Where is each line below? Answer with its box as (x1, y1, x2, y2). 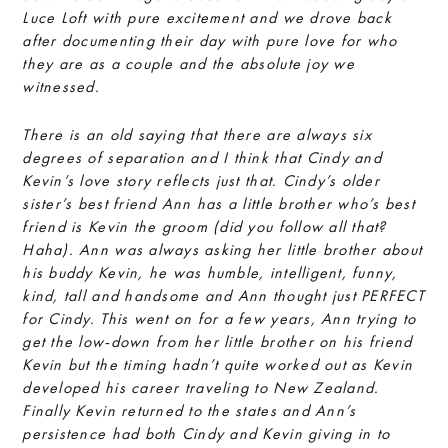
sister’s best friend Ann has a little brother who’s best (22, 193, 415, 214)
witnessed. (22, 76, 101, 97)
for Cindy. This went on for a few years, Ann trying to (22, 308, 417, 329)
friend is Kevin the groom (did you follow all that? (22, 216, 387, 237)
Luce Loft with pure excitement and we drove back (22, 7, 392, 28)
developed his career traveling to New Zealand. (22, 377, 380, 398)
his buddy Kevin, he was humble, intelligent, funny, (22, 262, 398, 283)
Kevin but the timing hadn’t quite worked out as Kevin (22, 354, 414, 375)
